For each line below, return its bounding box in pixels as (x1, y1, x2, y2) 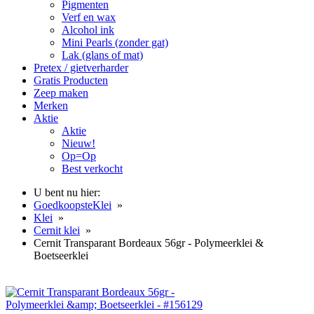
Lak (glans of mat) (62, 49, 143, 61)
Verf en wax (62, 11, 116, 23)
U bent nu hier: (34, 186, 100, 198)
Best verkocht (62, 163, 123, 175)
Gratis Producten (34, 74, 108, 86)
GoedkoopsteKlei (34, 199, 111, 211)
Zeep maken (34, 87, 88, 99)
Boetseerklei (34, 250, 88, 261)
